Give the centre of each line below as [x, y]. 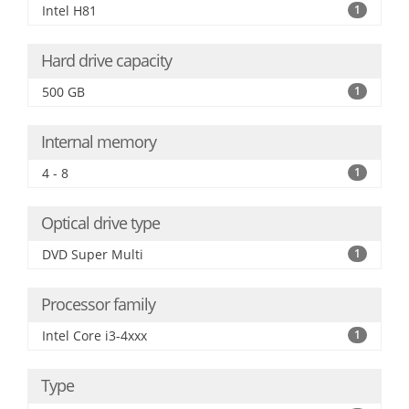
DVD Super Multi [93, 254]
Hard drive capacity [106, 60]
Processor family [98, 304]
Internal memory [99, 142]
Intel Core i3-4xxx [94, 336]
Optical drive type [100, 223]
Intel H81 [69, 10]
